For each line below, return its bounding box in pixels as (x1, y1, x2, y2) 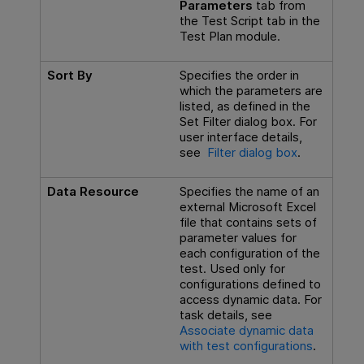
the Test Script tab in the (179, 12, 320, 28)
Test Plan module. (179, 28, 280, 44)
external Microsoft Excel (179, 199, 316, 215)
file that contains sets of (179, 214, 317, 231)
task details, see (179, 307, 272, 323)
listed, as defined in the (179, 98, 310, 115)
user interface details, (179, 129, 302, 145)
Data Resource (46, 184, 139, 200)
